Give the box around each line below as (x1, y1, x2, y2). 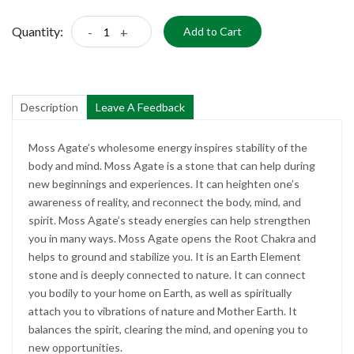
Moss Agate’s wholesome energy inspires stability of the (28, 141, 307, 155)
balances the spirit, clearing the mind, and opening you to (28, 322, 308, 337)
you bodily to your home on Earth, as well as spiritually (28, 286, 292, 300)
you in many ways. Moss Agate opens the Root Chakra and (28, 232, 316, 246)
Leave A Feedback (96, 100, 185, 115)
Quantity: (12, 24, 63, 40)
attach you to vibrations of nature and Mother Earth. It (28, 304, 297, 318)
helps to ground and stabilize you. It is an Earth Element (28, 250, 301, 264)
